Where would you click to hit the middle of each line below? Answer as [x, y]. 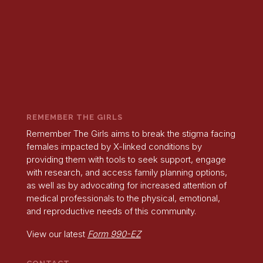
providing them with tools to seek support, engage [126, 159]
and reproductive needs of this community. [111, 211]
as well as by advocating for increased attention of [126, 185]
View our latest [57, 234]
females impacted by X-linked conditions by [114, 146]
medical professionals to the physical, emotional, [123, 198]
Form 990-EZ [114, 234]
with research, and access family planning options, [127, 172]
